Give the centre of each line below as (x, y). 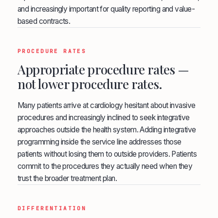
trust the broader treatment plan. (67, 178)
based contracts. (44, 21)
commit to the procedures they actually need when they (105, 166)
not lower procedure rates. (90, 84)
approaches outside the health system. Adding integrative (107, 130)
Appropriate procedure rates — (103, 69)
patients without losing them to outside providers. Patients (107, 154)
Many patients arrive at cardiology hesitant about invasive (107, 105)
